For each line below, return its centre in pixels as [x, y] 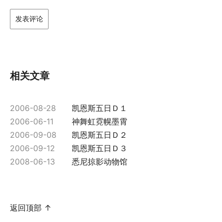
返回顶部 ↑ [31, 207]
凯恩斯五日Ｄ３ [100, 148]
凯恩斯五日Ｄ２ [100, 135]
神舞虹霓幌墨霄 [100, 121]
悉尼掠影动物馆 [100, 161]
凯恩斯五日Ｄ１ [100, 108]
